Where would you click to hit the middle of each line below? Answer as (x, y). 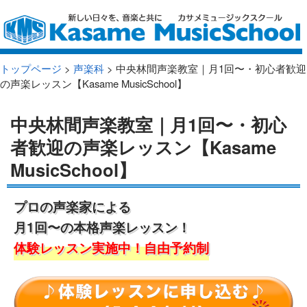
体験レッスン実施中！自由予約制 (111, 247)
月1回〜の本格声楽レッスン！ (102, 226)
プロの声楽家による (72, 206)
